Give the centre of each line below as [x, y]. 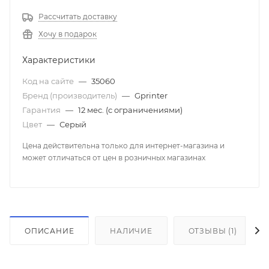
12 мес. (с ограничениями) [130, 110]
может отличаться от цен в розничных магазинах [114, 158]
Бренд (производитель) [71, 96]
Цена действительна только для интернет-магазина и [123, 146]
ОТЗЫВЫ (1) [213, 231]
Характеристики [59, 60]
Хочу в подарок [68, 34]
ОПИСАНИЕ [50, 231]
